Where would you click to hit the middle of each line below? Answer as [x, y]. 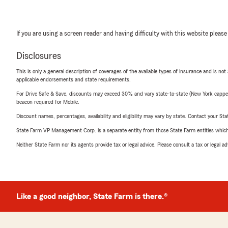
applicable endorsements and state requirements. [74, 79]
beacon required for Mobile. [48, 102]
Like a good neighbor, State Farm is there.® [92, 196]
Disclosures [39, 56]
